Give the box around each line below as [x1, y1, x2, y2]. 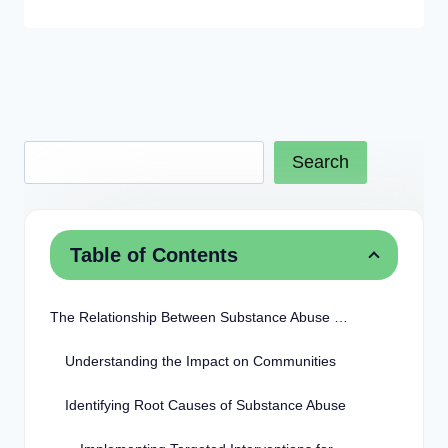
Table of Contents [70, 244, 238, 267]
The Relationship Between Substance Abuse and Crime [334, 309, 348, 326]
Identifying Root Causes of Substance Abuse [65, 397, 346, 414]
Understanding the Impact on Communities [65, 353, 336, 370]
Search [292, 152, 349, 173]
